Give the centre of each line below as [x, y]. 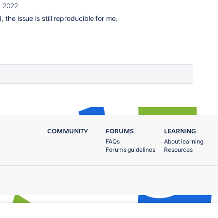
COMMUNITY [68, 131]
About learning [184, 141]
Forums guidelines [130, 150]
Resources [179, 150]
